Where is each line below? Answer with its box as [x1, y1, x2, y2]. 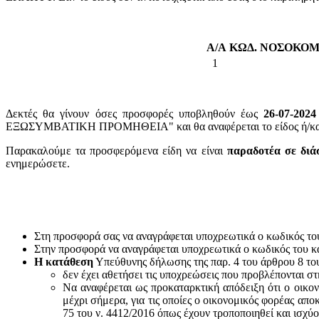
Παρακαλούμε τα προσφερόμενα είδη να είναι [6, 144, 227, 157]
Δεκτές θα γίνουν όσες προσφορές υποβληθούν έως [6, 107, 264, 120]
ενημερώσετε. [6, 157, 70, 169]
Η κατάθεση [34, 255, 93, 268]
